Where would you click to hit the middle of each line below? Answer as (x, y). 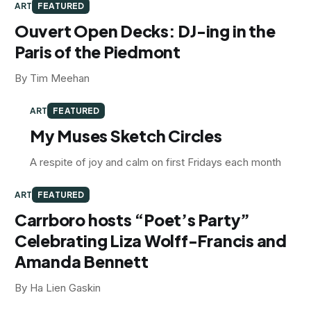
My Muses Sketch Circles (126, 135)
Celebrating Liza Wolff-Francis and (150, 240)
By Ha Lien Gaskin (57, 287)
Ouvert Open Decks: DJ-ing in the (145, 31)
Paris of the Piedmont (97, 51)
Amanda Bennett (81, 261)
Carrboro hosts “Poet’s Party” (132, 219)
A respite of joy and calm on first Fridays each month (155, 162)
